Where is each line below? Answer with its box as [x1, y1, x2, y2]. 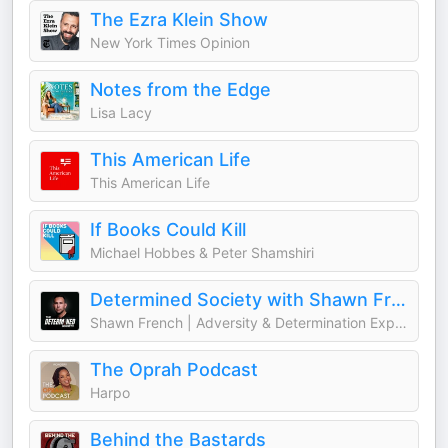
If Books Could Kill [90, 219, 246, 240]
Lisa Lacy [90, 104, 152, 121]
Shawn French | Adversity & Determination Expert [395, 314, 407, 331]
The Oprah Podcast [90, 359, 258, 380]
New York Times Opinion [90, 34, 250, 51]
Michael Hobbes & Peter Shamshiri [90, 244, 314, 261]
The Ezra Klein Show [90, 9, 268, 30]
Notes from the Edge [90, 79, 271, 100]
